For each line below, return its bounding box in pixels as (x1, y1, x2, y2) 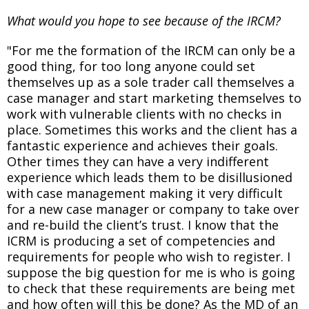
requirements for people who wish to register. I (7, 248, 290, 265)
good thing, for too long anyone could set (7, 58, 255, 74)
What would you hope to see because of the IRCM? (7, 12, 281, 29)
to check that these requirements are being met (7, 280, 295, 297)
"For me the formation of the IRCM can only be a (7, 42, 295, 59)
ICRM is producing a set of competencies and (7, 232, 275, 249)
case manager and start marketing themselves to (7, 90, 301, 106)
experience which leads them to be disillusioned (7, 169, 292, 186)
